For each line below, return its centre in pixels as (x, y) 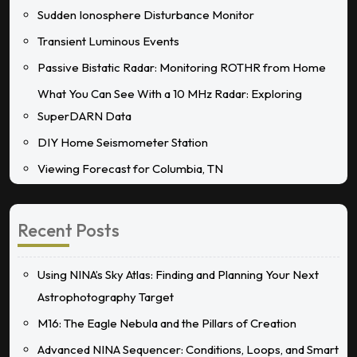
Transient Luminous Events (108, 41)
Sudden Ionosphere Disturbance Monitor (146, 14)
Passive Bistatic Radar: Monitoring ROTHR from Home (182, 67)
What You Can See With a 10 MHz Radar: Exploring (170, 93)
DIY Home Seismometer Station (123, 142)
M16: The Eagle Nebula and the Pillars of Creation (167, 323)
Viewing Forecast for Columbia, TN (130, 168)
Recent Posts (69, 230)
